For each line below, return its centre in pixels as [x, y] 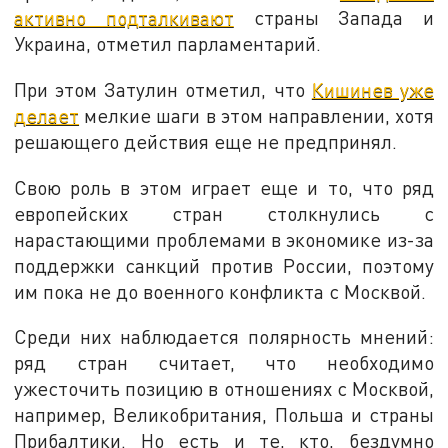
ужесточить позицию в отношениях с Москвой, [224, 389]
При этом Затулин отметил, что [163, 89]
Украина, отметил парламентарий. [168, 44]
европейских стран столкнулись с [224, 213]
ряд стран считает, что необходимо [224, 363]
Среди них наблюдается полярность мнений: [224, 337]
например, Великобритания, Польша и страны [224, 415]
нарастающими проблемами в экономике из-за [224, 239]
